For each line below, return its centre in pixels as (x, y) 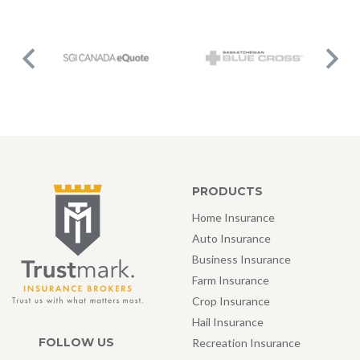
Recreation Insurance (246, 343)
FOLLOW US (76, 342)
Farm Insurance (231, 280)
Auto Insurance (231, 239)
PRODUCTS (227, 192)
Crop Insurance (231, 301)
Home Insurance (233, 218)
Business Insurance (241, 260)
